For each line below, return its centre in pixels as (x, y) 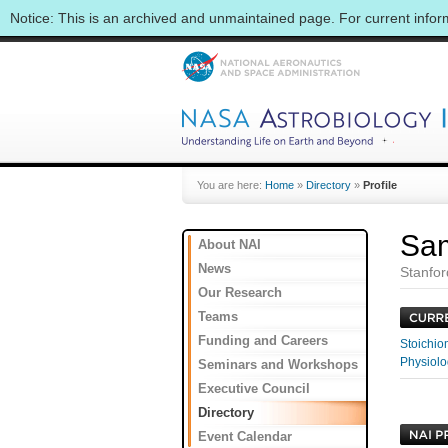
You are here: (231, 185)
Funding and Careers (263, 340)
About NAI (229, 244)
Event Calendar (245, 436)
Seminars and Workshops (278, 364)
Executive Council (254, 388)
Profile (380, 185)
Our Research (240, 292)
